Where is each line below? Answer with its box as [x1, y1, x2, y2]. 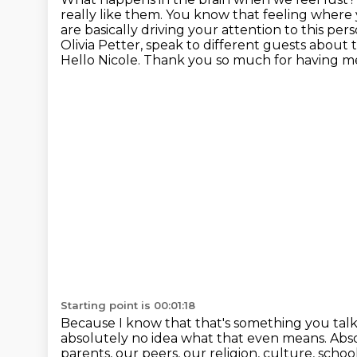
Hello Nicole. [61, 53, 143, 68]
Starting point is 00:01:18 [61, 299, 195, 312]
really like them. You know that [61, 7, 263, 22]
